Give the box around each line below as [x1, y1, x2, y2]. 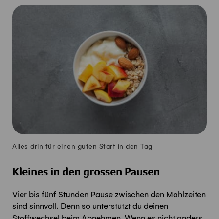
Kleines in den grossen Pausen [12, 167, 160, 179]
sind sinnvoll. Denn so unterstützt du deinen [12, 201, 168, 211]
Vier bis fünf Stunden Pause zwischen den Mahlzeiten [12, 190, 206, 199]
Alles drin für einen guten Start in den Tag [12, 143, 153, 150]
